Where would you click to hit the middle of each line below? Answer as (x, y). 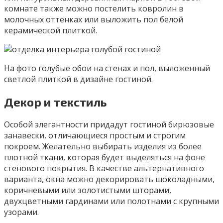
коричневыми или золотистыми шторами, (88, 190)
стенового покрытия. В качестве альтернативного (104, 168)
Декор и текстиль (55, 102)
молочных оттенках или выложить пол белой (94, 20)
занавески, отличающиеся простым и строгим (95, 136)
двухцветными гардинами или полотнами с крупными (111, 201)
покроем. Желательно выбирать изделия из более (103, 147)
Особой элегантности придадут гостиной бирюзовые (109, 125)
